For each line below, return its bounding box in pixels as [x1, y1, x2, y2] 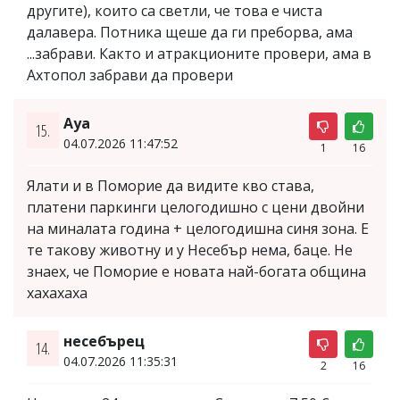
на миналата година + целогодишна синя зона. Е [27, 218, 369, 238]
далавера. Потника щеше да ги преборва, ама [27, 21, 353, 42]
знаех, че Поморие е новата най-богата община [27, 261, 366, 281]
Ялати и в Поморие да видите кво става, [27, 175, 314, 196]
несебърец [62, 330, 145, 351]
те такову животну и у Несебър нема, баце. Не [27, 239, 353, 260]
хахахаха [27, 282, 87, 303]
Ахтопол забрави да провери [27, 64, 233, 85]
